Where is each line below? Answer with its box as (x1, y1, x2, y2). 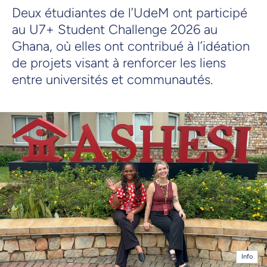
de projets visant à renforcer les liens (12, 54, 226, 71)
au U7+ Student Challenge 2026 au (12, 21, 218, 38)
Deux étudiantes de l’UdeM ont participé (12, 4, 247, 21)
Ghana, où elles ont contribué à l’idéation (12, 38, 250, 54)
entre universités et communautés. (12, 71, 213, 88)
